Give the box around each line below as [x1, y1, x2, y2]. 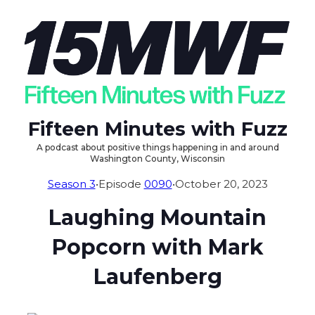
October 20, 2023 [174, 177, 268, 191]
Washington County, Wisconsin [90, 153, 225, 165]
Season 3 [47, 177, 96, 191]
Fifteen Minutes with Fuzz [27, 117, 288, 141]
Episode [98, 177, 144, 191]
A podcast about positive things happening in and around [36, 142, 279, 153]
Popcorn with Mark [51, 234, 264, 261]
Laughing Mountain [49, 205, 266, 231]
